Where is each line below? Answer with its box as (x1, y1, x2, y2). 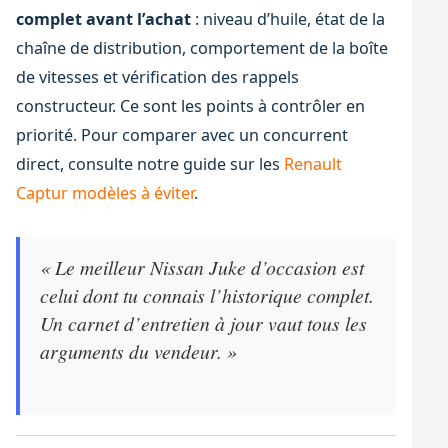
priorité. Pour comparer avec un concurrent (15, 124, 348, 147)
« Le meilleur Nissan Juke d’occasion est (39, 253, 364, 280)
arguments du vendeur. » (39, 337, 237, 364)
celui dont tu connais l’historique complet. (39, 281, 374, 308)
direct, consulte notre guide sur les (15, 153, 284, 176)
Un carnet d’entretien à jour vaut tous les (39, 309, 367, 336)
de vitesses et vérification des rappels (15, 66, 299, 89)
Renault (283, 153, 342, 176)
